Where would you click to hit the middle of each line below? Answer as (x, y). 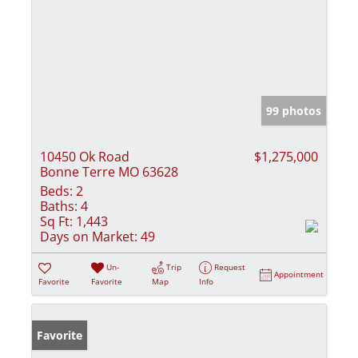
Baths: (59, 206)
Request (230, 267)
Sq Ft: (56, 221)
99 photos (294, 110)
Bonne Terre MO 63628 (109, 171)
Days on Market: (89, 236)
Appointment (299, 274)
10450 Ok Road (85, 156)
